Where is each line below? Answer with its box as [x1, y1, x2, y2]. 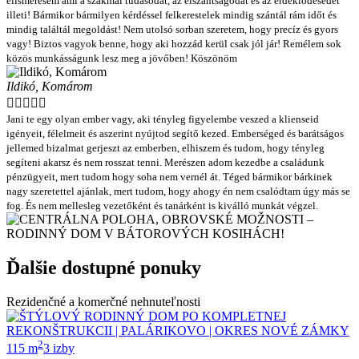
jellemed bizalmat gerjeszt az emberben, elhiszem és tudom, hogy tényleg [6, 141, 325, 154]
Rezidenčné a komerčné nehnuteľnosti [6, 294, 200, 309]
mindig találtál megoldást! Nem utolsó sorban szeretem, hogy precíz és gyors [6, 22, 338, 35]
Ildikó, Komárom [6, 79, 93, 93]
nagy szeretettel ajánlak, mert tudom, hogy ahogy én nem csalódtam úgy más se [6, 184, 350, 197]
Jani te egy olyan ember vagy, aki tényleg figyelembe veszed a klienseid [6, 112, 319, 125]
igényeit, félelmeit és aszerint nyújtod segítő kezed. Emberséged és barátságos [6, 127, 344, 139]
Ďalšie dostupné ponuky [6, 256, 201, 278]
